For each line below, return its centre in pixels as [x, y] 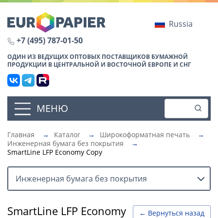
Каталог [67, 134]
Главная [21, 134]
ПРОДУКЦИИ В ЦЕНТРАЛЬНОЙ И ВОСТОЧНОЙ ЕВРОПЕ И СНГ [99, 64]
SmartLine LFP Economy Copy [55, 152]
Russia [181, 24]
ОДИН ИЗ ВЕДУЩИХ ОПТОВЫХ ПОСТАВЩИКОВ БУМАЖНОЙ [98, 56]
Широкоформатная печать [145, 134]
